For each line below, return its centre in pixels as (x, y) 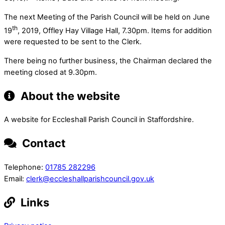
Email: (15, 179)
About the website (69, 96)
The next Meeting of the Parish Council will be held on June (107, 17)
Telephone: (25, 167)
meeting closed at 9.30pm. (50, 72)
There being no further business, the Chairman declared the (108, 61)
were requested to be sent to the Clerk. (73, 42)
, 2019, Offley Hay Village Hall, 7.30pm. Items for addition (115, 30)
